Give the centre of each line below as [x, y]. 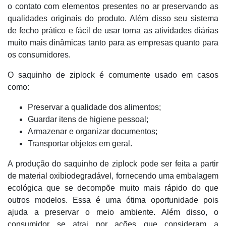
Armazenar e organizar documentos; [93, 131]
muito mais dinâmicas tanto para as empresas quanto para [113, 43]
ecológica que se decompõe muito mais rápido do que [113, 188]
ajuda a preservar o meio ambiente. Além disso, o [113, 212]
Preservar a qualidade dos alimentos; [94, 107]
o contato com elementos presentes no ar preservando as [113, 6]
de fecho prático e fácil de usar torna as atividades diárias [113, 31]
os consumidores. [39, 55]
